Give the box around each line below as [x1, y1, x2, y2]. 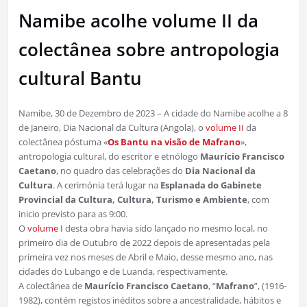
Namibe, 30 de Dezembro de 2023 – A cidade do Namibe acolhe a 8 [18, 106, 288, 119]
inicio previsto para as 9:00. [18, 207, 127, 220]
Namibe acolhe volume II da [18, 8, 258, 33]
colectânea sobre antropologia [18, 36, 280, 62]
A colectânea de [18, 279, 84, 292]
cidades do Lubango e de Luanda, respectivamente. [18, 265, 228, 278]
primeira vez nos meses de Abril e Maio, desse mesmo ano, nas [18, 250, 273, 263]
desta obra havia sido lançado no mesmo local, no [62, 221, 268, 234]
